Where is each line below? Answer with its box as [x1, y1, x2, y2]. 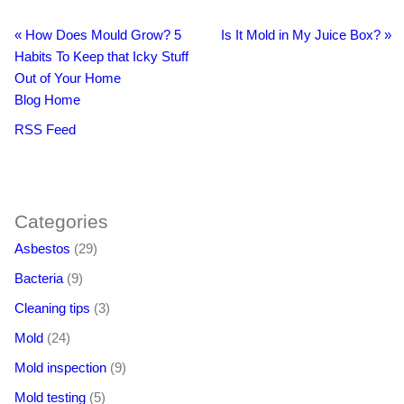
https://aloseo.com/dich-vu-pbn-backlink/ [99, 151, 337, 168]
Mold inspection [14, 360, 106, 376]
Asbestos [14, 241, 70, 257]
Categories [14, 211, 108, 233]
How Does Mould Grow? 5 [22, 27, 181, 43]
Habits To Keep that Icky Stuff [14, 49, 188, 65]
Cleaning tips [14, 300, 90, 317]
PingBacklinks [14, 173, 98, 189]
